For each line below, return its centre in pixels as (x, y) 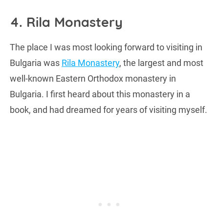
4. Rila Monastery (66, 22)
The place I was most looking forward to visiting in (106, 47)
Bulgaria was (36, 63)
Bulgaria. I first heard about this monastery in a (100, 94)
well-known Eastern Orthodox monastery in (93, 78)
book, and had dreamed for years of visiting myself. (109, 109)
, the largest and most (161, 63)
